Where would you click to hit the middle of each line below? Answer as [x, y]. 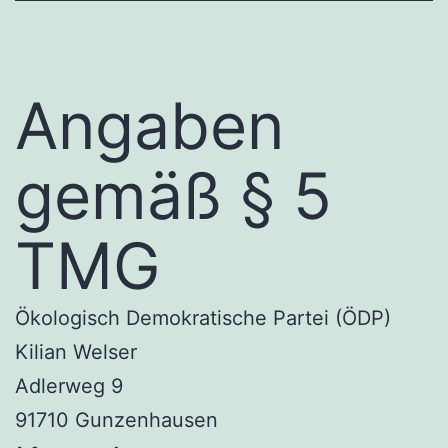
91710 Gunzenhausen [116, 419]
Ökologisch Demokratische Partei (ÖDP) [203, 317]
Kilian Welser [76, 351]
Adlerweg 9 [69, 385]
